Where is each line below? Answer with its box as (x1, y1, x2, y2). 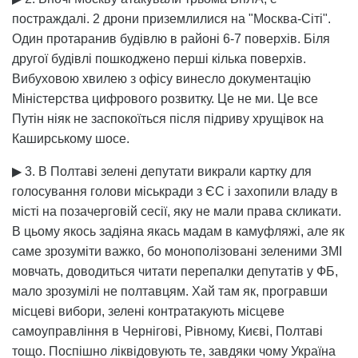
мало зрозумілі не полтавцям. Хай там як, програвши (12, 284, 328, 298)
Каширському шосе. (12, 131, 129, 145)
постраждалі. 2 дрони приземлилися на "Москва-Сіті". (12, 11, 331, 26)
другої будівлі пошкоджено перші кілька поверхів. (12, 51, 306, 66)
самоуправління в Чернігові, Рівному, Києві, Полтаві (12, 324, 323, 338)
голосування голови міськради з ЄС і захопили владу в (12, 184, 338, 198)
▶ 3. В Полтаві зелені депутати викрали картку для (12, 164, 312, 178)
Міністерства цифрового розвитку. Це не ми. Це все (12, 91, 318, 105)
